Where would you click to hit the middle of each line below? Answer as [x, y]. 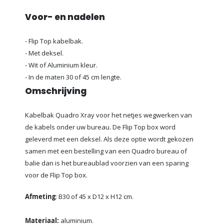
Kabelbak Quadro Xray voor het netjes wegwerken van [108, 115]
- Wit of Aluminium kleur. [61, 65]
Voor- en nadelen [65, 17]
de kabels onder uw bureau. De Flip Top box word [100, 127]
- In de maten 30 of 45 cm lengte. [73, 77]
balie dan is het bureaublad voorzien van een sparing [107, 163]
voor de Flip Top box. [56, 175]
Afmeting [40, 196]
